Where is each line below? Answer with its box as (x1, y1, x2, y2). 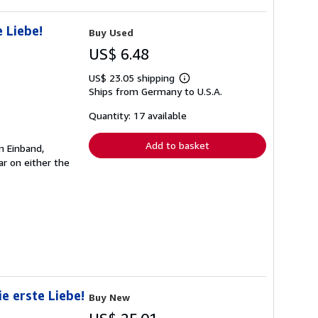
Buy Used (89, 26, 133, 38)
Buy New (89, 291, 130, 304)
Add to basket (146, 139, 209, 151)
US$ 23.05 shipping (89, 72, 177, 84)
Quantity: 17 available (89, 109, 187, 121)
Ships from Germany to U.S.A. (89, 85, 222, 97)
